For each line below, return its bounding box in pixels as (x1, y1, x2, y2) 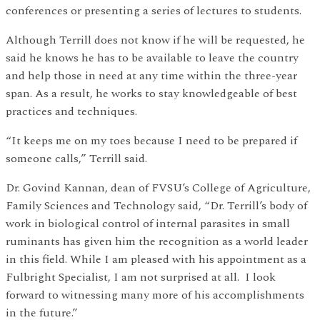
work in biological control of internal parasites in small (6, 215, 290, 233)
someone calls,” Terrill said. (6, 150, 147, 168)
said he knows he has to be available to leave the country (6, 49, 299, 67)
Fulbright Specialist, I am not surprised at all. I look (6, 269, 276, 286)
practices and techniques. (6, 103, 137, 121)
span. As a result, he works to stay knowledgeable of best (6, 85, 297, 103)
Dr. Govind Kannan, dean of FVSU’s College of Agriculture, (6, 179, 311, 197)
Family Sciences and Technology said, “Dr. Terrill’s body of (6, 197, 307, 215)
